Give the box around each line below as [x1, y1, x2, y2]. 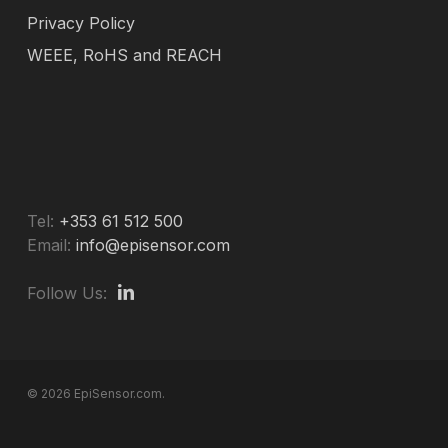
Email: [26, 235, 71, 255]
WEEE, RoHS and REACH [26, 45, 222, 65]
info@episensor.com [75, 235, 230, 255]
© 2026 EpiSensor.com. [26, 386, 165, 401]
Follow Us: [26, 283, 107, 303]
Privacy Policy [26, 13, 135, 33]
